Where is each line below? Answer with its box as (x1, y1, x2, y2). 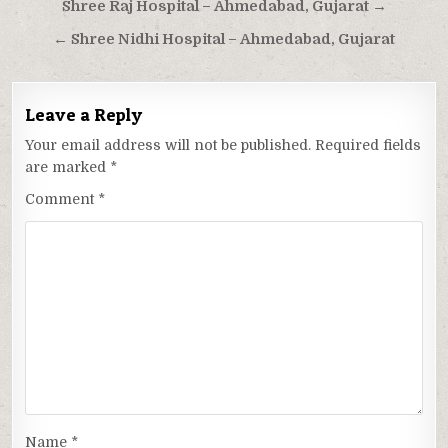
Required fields (315, 136, 422, 153)
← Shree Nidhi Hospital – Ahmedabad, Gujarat (53, 30, 395, 48)
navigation (10, 16, 150, 54)
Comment (25, 190, 99, 207)
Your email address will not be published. (25, 136, 312, 153)
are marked (25, 158, 111, 175)
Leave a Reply (25, 103, 143, 125)
